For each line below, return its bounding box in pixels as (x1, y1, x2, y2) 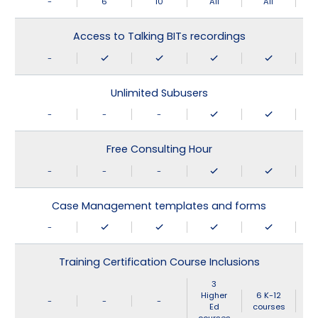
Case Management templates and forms (52, 198, 266, 213)
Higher (201, 290, 228, 302)
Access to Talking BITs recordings (72, 29, 246, 44)
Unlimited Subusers (110, 85, 208, 100)
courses (252, 301, 285, 313)
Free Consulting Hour (106, 142, 212, 157)
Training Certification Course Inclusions (58, 255, 260, 270)
